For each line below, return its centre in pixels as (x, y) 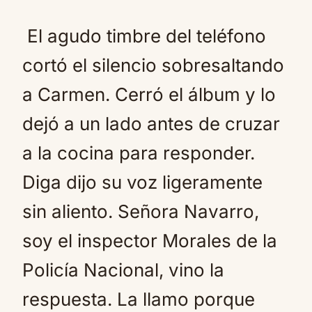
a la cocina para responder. (139, 153)
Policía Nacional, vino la (123, 270)
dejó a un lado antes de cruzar (151, 124)
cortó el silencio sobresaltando (153, 65)
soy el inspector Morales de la (150, 241)
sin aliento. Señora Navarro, (141, 211)
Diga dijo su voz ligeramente (142, 182)
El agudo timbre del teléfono (144, 36)
